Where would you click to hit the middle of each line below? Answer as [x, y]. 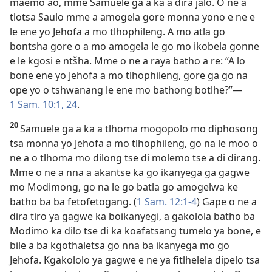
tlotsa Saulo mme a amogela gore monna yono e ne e [132, 17]
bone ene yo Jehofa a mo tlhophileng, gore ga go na [129, 75]
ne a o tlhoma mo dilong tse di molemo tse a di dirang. [135, 158]
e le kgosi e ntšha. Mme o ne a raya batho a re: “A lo [127, 60]
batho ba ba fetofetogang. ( [73, 201]
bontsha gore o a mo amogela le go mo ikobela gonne [134, 46]
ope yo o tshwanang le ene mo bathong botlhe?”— [126, 90]
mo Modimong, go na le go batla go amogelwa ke [124, 187]
